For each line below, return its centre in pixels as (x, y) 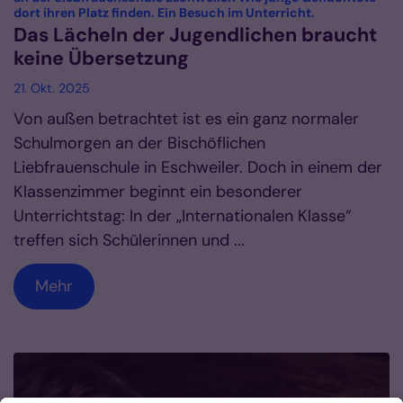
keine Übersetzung (101, 58)
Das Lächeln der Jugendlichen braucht (195, 35)
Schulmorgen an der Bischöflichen (139, 143)
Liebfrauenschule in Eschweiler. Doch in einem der (198, 167)
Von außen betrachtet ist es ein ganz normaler (186, 118)
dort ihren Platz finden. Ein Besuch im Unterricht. (164, 12)
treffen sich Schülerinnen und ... (129, 240)
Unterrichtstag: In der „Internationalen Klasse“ (183, 215)
